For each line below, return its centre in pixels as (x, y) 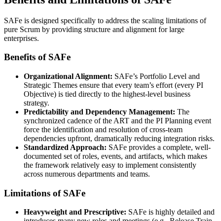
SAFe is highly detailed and (170, 212)
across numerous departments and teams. (87, 174)
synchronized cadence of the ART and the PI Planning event (117, 120)
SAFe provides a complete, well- (159, 147)
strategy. (37, 103)
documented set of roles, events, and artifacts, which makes (115, 156)
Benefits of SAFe (37, 57)
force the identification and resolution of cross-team (103, 129)
